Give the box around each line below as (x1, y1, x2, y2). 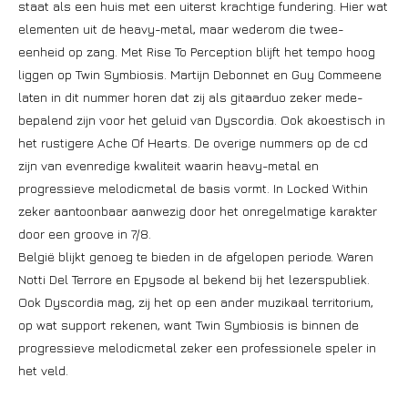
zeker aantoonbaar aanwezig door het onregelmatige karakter (18, 203, 377, 219)
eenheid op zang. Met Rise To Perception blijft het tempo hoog (18, 44, 375, 59)
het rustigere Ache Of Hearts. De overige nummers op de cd (18, 135, 368, 150)
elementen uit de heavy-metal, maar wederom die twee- (18, 21, 344, 36)
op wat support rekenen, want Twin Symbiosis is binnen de (18, 317, 359, 332)
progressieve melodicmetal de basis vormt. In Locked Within (18, 180, 368, 196)
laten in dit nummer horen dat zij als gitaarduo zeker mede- (18, 89, 363, 105)
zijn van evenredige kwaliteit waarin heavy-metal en (18, 158, 319, 173)
